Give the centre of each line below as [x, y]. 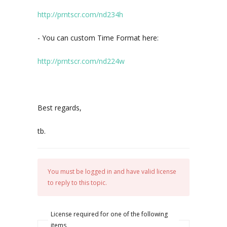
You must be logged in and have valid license [112, 172]
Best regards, [60, 108]
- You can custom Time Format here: [98, 38]
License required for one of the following [109, 214]
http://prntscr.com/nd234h [80, 14]
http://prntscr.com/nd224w [81, 61]
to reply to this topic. [77, 183]
